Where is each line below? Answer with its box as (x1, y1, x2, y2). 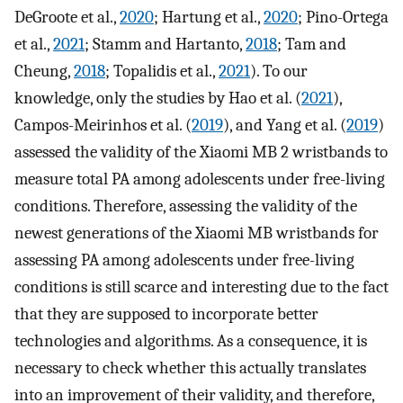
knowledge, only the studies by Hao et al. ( (14, 88, 301, 109)
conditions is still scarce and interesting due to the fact (14, 277, 389, 298)
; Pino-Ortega (298, 7, 389, 28)
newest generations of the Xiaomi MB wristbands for (14, 223, 379, 244)
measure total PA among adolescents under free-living (14, 169, 385, 190)
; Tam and (277, 34, 346, 55)
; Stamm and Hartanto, (85, 34, 246, 55)
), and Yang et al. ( (223, 115, 346, 136)
